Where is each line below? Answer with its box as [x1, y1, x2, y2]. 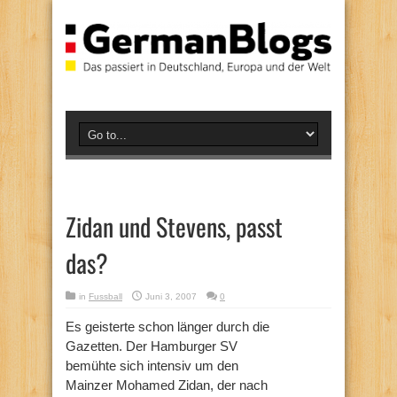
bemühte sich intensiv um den [66, 357, 238, 373]
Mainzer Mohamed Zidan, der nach [66, 377, 268, 393]
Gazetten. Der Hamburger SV [66, 338, 237, 354]
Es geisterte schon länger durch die [66, 318, 269, 334]
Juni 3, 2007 [145, 291, 197, 301]
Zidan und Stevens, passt [66, 207, 283, 245]
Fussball [89, 291, 122, 301]
